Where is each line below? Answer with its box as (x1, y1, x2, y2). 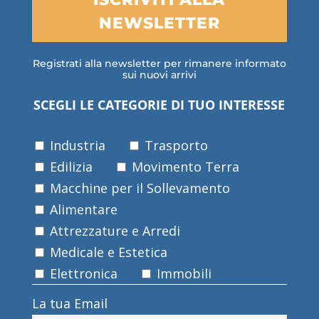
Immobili (152, 264, 211, 282)
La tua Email (31, 294, 108, 312)
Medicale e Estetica (46, 243, 167, 261)
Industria (46, 136, 105, 154)
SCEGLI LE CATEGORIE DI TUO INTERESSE (33, 95, 286, 113)
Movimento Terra (127, 157, 239, 175)
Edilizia (46, 157, 93, 175)
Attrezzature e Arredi (46, 221, 180, 239)
